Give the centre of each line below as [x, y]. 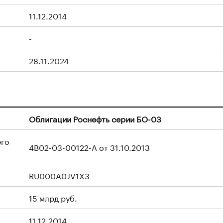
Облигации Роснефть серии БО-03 [95, 118]
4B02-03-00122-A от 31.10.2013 [89, 147]
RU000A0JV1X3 [59, 175]
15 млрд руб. [53, 197]
